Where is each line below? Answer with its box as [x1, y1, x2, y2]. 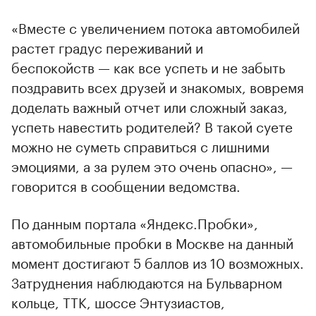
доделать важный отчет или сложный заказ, [11, 95, 288, 116]
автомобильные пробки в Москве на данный [11, 231, 293, 253]
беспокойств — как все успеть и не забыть [11, 55, 285, 77]
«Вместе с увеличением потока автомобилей [11, 16, 300, 37]
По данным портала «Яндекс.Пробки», [11, 211, 258, 233]
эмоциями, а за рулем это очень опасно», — [11, 154, 293, 176]
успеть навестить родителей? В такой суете [11, 114, 293, 136]
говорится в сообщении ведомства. [11, 174, 241, 195]
